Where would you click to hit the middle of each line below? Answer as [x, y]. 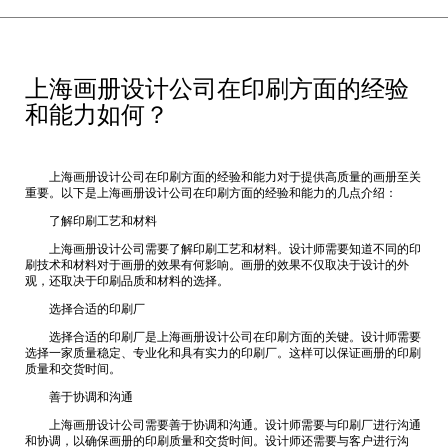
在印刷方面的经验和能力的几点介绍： [295, 194]
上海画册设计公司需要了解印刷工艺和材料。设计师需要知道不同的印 [223, 250]
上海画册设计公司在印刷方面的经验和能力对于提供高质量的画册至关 [223, 178]
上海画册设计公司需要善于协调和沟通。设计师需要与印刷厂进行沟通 [223, 426]
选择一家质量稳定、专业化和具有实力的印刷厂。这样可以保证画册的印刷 [223, 354]
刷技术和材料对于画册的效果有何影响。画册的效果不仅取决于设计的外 [217, 266]
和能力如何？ [97, 117]
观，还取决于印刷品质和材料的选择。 [127, 282]
